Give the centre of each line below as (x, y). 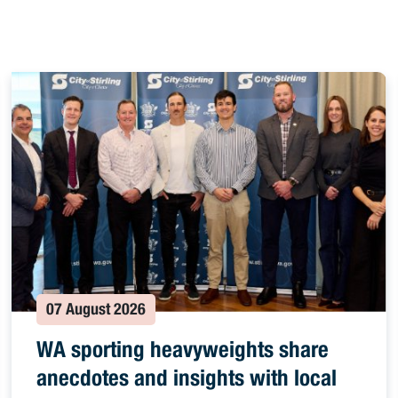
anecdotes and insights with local (187, 380)
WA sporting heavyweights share (183, 352)
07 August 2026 (96, 310)
